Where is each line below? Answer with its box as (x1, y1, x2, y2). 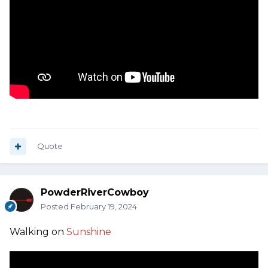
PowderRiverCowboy (41, 187, 149, 199)
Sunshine (66, 226, 116, 238)
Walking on (10, 226, 66, 238)
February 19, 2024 (71, 202, 137, 212)
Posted (41, 202, 71, 212)
